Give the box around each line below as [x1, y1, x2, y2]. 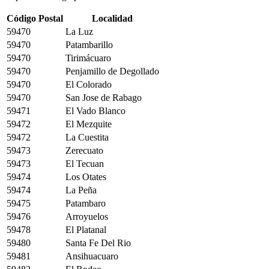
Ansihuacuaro [65, 251, 118, 261]
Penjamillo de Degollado [65, 66, 159, 76]
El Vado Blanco [65, 106, 125, 116]
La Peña [65, 185, 97, 195]
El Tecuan [65, 159, 104, 169]
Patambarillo [65, 40, 113, 50]
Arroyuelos [65, 211, 108, 222]
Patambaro [65, 198, 106, 208]
